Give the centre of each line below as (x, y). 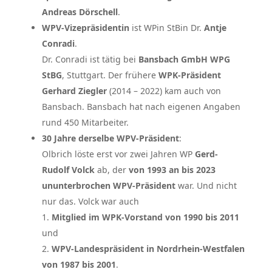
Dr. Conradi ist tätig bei (90, 59)
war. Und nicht (206, 185)
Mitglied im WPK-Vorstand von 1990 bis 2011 (145, 217)
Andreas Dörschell (80, 12)
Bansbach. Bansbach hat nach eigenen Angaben (141, 107)
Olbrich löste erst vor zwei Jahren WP (118, 154)
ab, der (111, 170)
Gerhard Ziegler (74, 91)
